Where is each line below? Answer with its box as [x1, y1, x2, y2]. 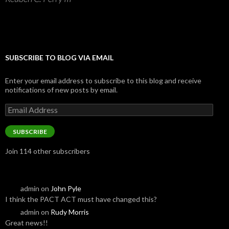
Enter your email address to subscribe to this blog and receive [5, 76, 201, 85]
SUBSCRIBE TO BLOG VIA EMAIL [5, 53, 113, 62]
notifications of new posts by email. [5, 85, 118, 94]
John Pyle [51, 184, 81, 193]
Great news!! [5, 218, 48, 227]
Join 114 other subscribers [5, 146, 90, 155]
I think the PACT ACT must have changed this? [5, 194, 157, 203]
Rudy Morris [51, 207, 89, 216]
